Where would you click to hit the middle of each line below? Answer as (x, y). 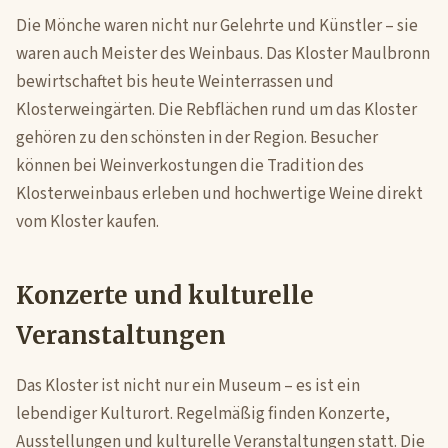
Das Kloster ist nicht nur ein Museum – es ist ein (188, 386)
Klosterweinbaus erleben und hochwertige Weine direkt (219, 194)
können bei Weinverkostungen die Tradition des (190, 166)
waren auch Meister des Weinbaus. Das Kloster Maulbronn (223, 54)
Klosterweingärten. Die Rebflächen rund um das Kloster (216, 110)
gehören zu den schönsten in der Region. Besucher (197, 138)
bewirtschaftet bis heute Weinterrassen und (175, 82)
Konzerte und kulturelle (165, 295)
